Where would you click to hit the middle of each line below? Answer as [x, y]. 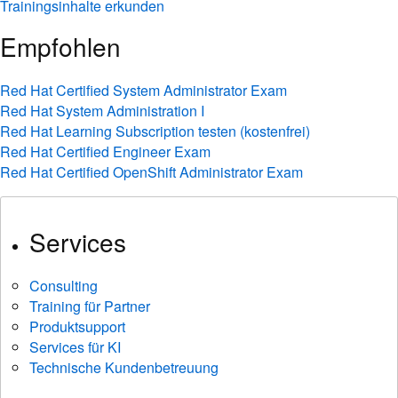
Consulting [64, 286]
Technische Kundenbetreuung [124, 367]
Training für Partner [90, 306]
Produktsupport [77, 326]
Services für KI [75, 347]
